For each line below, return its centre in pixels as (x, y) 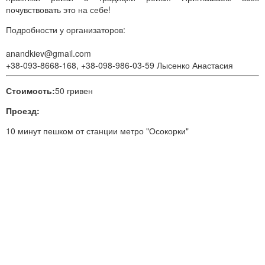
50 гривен (74, 90)
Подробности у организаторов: (66, 29)
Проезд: (23, 110)
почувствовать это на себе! (58, 9)
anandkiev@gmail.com (49, 53)
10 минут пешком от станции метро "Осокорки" (97, 130)
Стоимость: (30, 90)
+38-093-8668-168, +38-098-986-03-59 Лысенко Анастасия (119, 65)
